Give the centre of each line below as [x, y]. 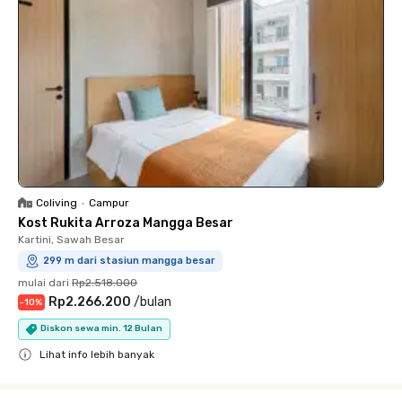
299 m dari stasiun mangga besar [129, 260]
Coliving [57, 202]
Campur [109, 202]
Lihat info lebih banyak [97, 354]
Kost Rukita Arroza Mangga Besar [126, 223]
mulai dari [44, 282]
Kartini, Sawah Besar [71, 239]
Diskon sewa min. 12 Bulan [101, 329]
